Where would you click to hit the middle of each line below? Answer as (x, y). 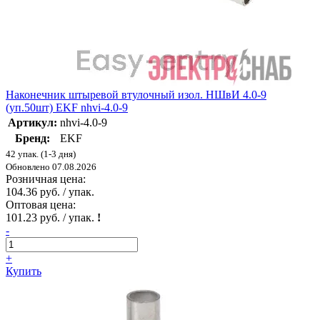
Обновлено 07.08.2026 (51, 166)
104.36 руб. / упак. (50, 191)
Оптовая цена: (41, 204)
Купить (24, 271)
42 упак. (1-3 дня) (41, 154)
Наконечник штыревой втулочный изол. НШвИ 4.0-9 (136, 94)
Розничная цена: (46, 179)
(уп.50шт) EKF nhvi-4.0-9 (67, 107)
